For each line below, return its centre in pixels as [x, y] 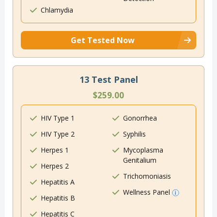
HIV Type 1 [58, 118]
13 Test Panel [108, 80]
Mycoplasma [143, 150]
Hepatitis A [58, 182]
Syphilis [134, 134]
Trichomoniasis [147, 176]
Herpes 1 [55, 150]
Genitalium [140, 160]
